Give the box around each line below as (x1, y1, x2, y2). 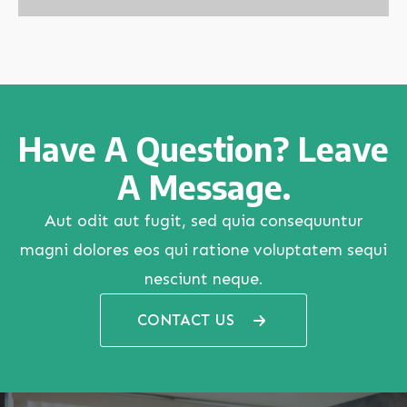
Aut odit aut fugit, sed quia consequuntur (44, 211, 363, 232)
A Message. (116, 167, 291, 208)
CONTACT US (136, 311, 234, 330)
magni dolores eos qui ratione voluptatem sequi (20, 240, 387, 261)
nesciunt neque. (144, 269, 263, 290)
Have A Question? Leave (18, 129, 389, 170)
